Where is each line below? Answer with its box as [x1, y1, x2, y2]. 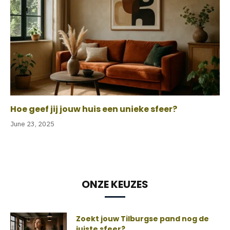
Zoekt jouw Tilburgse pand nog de [76, 214, 209, 224]
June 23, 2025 [10, 120, 54, 129]
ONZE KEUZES [82, 177, 148, 192]
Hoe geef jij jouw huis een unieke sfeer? [10, 103, 177, 116]
